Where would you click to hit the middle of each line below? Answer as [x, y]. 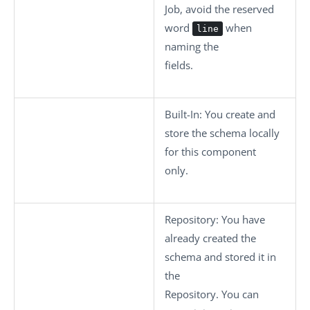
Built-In [182, 114]
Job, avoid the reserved [219, 9]
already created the [210, 238]
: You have [240, 219]
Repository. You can [212, 294]
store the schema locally [222, 133]
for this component [210, 152]
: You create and [237, 114]
